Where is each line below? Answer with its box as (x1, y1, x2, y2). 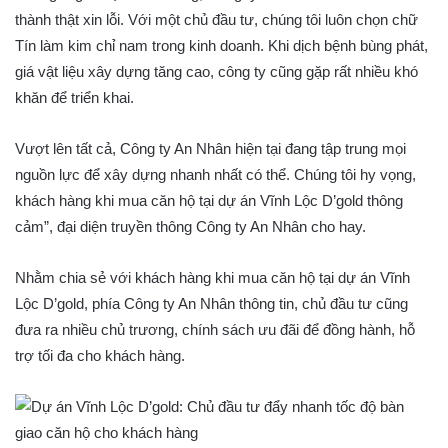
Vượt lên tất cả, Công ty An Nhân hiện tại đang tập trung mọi (15, 139, 406, 157)
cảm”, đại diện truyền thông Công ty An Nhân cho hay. (15, 217, 366, 235)
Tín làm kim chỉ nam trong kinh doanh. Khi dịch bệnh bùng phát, (15, 36, 428, 54)
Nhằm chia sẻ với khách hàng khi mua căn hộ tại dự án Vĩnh (15, 268, 410, 286)
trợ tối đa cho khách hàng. (15, 346, 185, 364)
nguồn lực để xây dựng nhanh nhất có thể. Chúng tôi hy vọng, (15, 165, 416, 183)
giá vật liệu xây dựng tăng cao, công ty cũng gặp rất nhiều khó (15, 62, 418, 80)
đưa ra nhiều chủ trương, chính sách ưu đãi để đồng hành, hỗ (15, 320, 415, 338)
